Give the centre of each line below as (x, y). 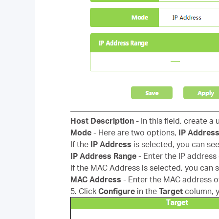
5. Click (84, 191)
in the (148, 191)
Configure (118, 191)
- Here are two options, (136, 132)
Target (172, 191)
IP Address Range (104, 156)
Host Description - (106, 121)
